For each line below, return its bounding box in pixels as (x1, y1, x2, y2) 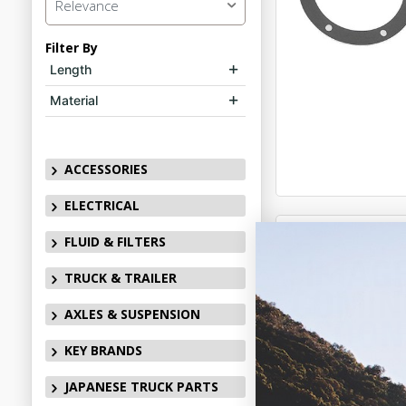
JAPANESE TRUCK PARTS (63, 378, 218, 395)
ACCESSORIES (63, 160, 148, 178)
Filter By (44, 39, 98, 56)
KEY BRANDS (63, 342, 142, 359)
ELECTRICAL (63, 197, 140, 214)
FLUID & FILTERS (63, 233, 166, 250)
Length (49, 62, 92, 77)
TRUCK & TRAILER (63, 269, 177, 286)
